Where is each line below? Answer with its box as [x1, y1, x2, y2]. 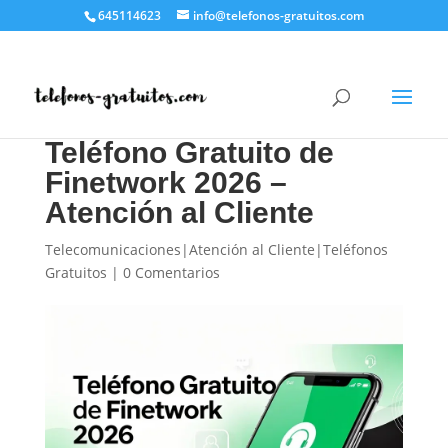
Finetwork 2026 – [44, 166, 287, 199]
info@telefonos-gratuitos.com [192, 7, 364, 24]
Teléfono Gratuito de [44, 136, 334, 169]
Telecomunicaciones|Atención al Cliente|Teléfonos [44, 240, 388, 259]
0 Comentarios [122, 263, 220, 282]
